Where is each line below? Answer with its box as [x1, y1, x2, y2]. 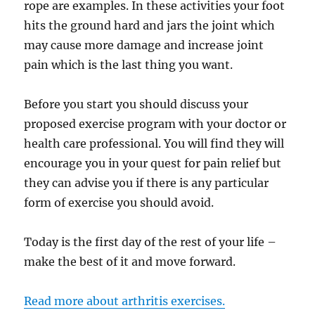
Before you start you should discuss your [24, 97, 249, 111]
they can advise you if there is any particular [24, 176, 269, 190]
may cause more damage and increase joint [24, 38, 264, 52]
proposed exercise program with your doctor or [24, 117, 287, 131]
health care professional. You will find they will [24, 136, 285, 150]
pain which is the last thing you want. [24, 58, 233, 72]
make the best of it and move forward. [24, 255, 236, 269]
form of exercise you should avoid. [24, 195, 214, 210]
